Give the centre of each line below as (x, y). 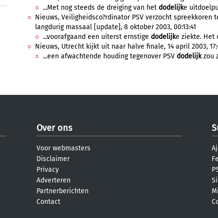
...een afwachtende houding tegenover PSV (110, 56)
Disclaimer (53, 159)
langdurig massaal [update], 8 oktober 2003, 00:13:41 (116, 27)
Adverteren (54, 180)
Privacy (48, 170)
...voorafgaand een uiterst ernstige (97, 37)
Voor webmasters (64, 148)
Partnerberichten (63, 191)
